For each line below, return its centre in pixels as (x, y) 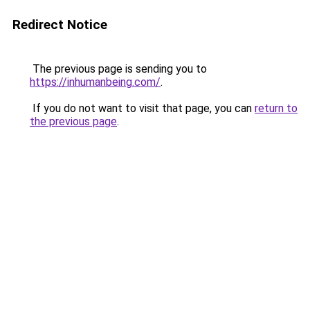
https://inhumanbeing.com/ (95, 82)
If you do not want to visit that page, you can (142, 108)
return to (276, 108)
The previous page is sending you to (118, 69)
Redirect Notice (60, 25)
